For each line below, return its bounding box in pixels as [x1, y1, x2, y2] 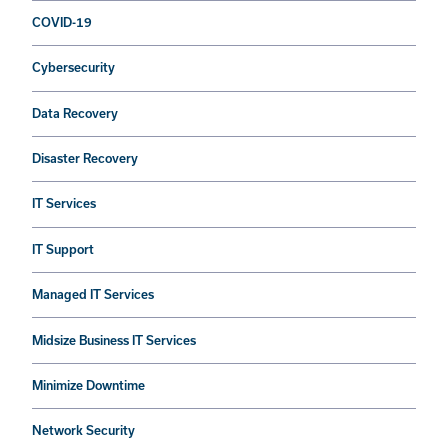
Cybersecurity [32, 61, 115, 75]
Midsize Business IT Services [32, 333, 196, 347]
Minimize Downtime [32, 378, 145, 392]
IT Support [32, 242, 94, 256]
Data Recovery [32, 106, 118, 120]
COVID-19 [32, 15, 92, 29]
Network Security [32, 424, 135, 438]
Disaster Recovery [32, 152, 138, 166]
